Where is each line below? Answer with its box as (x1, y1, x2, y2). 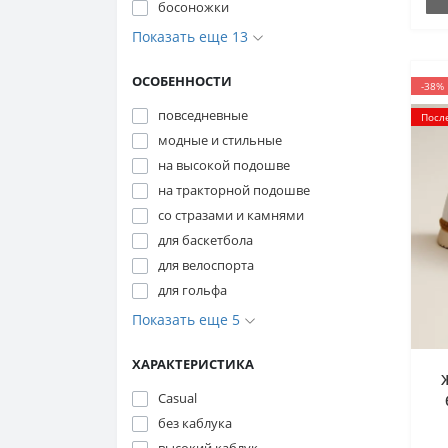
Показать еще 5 (132, 310, 244, 329)
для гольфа (158, 281, 227, 299)
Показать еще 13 (132, 27, 252, 46)
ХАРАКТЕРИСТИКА (132, 355, 254, 373)
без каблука (158, 414, 232, 432)
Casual (158, 389, 197, 407)
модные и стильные (158, 131, 282, 149)
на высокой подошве (158, 156, 290, 174)
